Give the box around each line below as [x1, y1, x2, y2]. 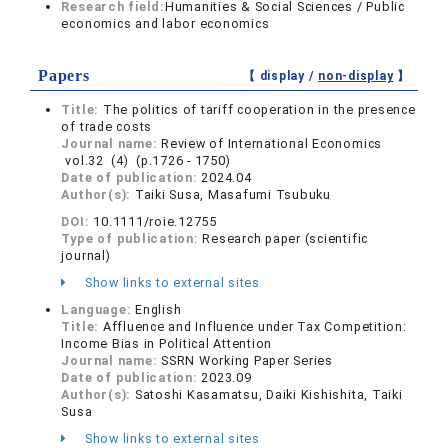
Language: [61, 302, 136, 318]
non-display [318, 69, 394, 84]
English [135, 302, 182, 318]
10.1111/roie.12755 [93, 214, 217, 230]
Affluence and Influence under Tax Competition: [102, 319, 407, 335]
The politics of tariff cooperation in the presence [102, 102, 416, 118]
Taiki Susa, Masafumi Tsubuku [134, 187, 331, 203]
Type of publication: [61, 231, 203, 247]
